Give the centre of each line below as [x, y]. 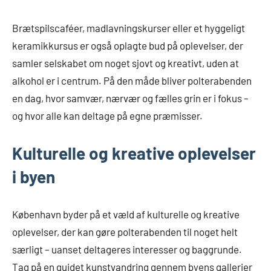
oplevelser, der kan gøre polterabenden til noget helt [125, 232]
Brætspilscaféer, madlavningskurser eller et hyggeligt [129, 28]
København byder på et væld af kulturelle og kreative [126, 214]
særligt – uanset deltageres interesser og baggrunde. [127, 250]
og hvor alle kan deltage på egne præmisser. [107, 116]
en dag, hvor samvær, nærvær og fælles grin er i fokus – [130, 98]
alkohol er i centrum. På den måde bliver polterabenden [132, 81]
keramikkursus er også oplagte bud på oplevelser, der [128, 46]
